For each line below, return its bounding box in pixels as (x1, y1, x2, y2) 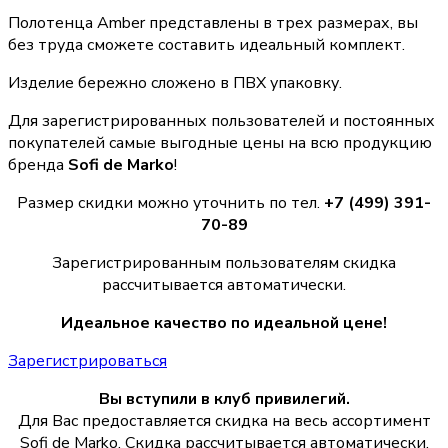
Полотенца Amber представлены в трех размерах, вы (8, 11, 418, 34)
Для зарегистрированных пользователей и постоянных (8, 109, 435, 132)
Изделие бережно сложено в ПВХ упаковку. (8, 71, 342, 94)
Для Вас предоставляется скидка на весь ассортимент (17, 409, 431, 432)
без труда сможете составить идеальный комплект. (8, 33, 405, 56)
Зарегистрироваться (8, 349, 167, 372)
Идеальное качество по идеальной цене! (61, 311, 387, 334)
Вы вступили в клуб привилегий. (98, 387, 350, 410)
